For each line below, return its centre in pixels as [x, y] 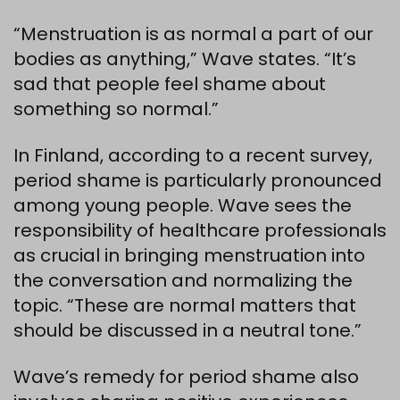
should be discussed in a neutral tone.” [187, 330]
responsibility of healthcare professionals [200, 230]
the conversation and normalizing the [183, 280]
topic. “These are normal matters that [185, 305]
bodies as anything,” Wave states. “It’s [185, 59]
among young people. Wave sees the [183, 205]
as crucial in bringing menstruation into [189, 255]
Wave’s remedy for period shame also [186, 377]
